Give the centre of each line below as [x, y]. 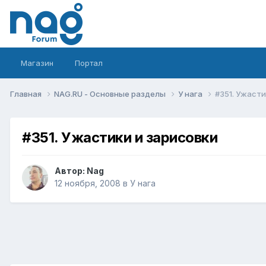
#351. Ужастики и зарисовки [120, 137]
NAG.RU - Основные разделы [111, 94]
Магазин [37, 63]
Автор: [71, 171]
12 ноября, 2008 [88, 183]
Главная [27, 94]
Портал [89, 63]
